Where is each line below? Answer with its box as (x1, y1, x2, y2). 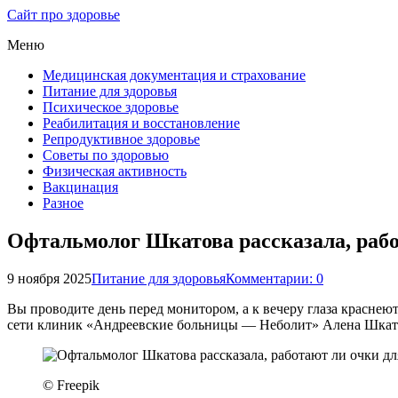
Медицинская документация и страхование (43, 68, 306, 83)
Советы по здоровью (43, 147, 169, 163)
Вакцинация (43, 179, 118, 195)
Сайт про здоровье (7, 7, 120, 22)
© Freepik (43, 377, 99, 393)
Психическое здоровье (43, 99, 179, 115)
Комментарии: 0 (226, 270, 323, 286)
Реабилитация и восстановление (43, 115, 240, 131)
